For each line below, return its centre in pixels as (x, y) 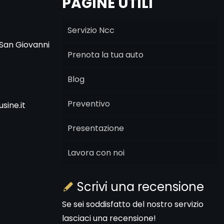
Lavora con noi (96, 153)
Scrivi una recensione (139, 187)
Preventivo (89, 104)
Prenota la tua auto (105, 55)
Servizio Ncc (91, 30)
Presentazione (96, 128)
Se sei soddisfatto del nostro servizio (133, 204)
